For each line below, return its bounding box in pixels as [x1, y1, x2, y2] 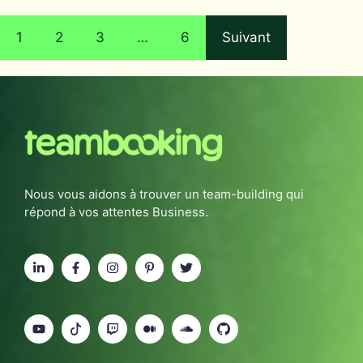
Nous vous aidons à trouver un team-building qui [24, 186, 304, 202]
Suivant [222, 29, 271, 46]
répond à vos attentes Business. [24, 203, 208, 220]
